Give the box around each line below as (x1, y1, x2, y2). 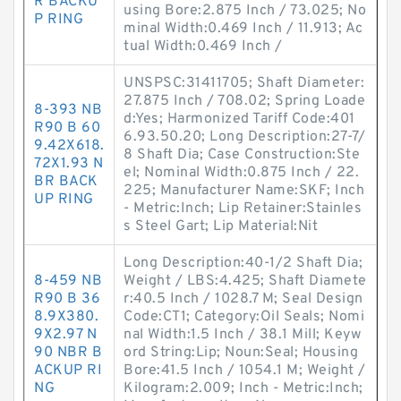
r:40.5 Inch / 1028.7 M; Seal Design (124, 290, 363, 308)
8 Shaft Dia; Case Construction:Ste (124, 146, 360, 164)
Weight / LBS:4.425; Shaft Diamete (124, 272, 367, 290)
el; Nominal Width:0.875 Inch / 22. (124, 164, 359, 182)
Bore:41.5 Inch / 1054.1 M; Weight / (124, 362, 366, 380)
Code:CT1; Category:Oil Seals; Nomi (124, 308, 364, 326)
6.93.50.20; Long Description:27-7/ (124, 128, 365, 146)
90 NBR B (34, 344, 102, 362)
